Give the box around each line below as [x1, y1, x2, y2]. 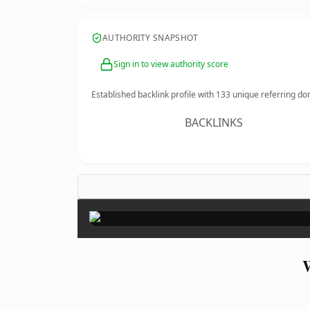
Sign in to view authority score [113, 58, 228, 70]
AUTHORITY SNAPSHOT [102, 32, 199, 44]
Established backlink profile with [91, 89, 216, 100]
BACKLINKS [185, 115, 244, 130]
